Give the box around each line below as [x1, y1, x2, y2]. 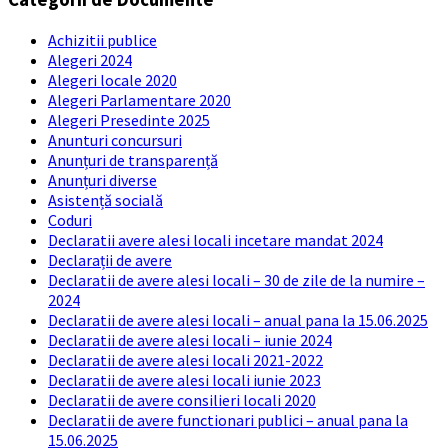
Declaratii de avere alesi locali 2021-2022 [48, 349, 323, 370]
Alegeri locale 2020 [48, 69, 177, 90]
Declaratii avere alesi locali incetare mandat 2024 [48, 229, 383, 250]
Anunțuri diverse [48, 169, 157, 190]
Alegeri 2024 [48, 49, 132, 70]
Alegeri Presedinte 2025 [48, 109, 210, 130]
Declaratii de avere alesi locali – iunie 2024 [48, 329, 332, 350]
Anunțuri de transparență [48, 149, 218, 170]
